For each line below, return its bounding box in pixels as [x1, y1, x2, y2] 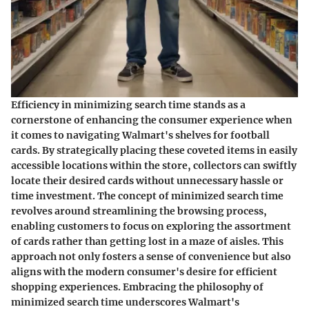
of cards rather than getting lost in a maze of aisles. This [11, 235, 283, 248]
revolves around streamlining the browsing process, [11, 204, 267, 217]
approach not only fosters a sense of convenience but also [11, 250, 291, 263]
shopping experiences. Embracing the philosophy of [11, 280, 263, 293]
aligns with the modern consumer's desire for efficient [11, 265, 277, 278]
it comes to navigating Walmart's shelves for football [11, 128, 270, 141]
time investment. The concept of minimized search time [11, 189, 283, 202]
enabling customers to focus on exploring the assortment [11, 219, 291, 232]
